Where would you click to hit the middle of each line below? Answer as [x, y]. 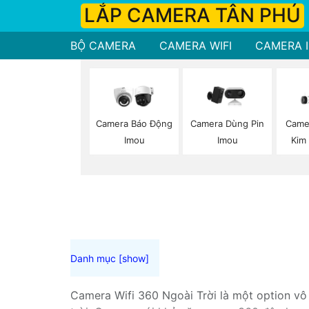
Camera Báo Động [134, 124]
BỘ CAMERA [103, 46]
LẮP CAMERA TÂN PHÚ [192, 15]
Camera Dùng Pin [228, 124]
